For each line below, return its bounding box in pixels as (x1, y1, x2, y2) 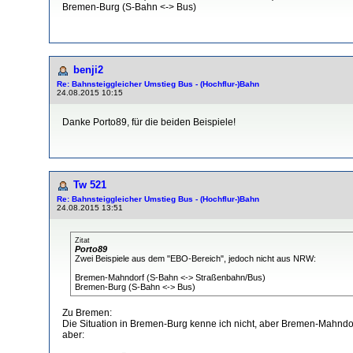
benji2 (73, 63, 103, 76)
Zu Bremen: (62, 307, 112, 318)
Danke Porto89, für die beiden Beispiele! (62, 116, 236, 128)
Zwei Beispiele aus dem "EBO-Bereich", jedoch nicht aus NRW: (75, 253, 316, 263)
